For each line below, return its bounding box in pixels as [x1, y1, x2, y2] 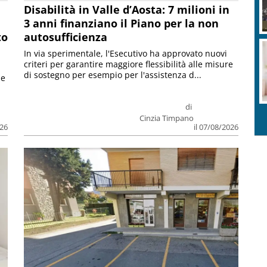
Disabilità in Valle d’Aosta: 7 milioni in [24, 2, 230, 17]
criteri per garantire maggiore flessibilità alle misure [24, 58, 234, 70]
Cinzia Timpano [139, 112, 194, 123]
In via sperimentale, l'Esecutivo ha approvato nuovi [24, 47, 228, 59]
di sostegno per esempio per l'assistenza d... [24, 69, 202, 80]
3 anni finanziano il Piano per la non [24, 15, 219, 30]
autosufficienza [24, 29, 108, 44]
